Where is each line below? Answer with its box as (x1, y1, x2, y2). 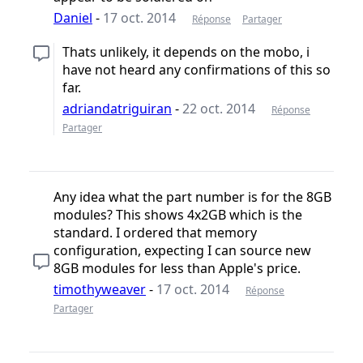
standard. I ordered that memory (53, 224, 257, 242)
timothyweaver (53, 280, 146, 299)
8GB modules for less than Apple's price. (53, 259, 301, 278)
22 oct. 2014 (182, 100, 255, 118)
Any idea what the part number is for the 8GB (53, 188, 331, 207)
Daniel (53, 9, 92, 28)
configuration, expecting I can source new (53, 241, 311, 260)
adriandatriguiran (62, 100, 172, 118)
